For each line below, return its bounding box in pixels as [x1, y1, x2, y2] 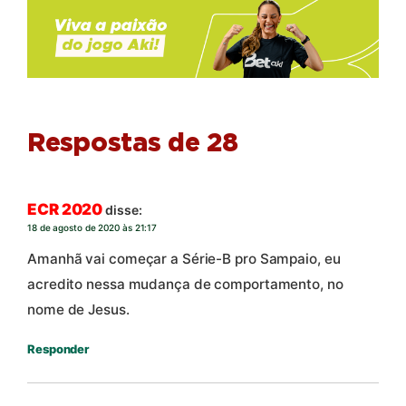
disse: [105, 202, 142, 218]
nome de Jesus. [27, 300, 130, 318]
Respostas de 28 [27, 131, 238, 158]
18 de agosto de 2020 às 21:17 [27, 222, 158, 234]
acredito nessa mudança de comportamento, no [27, 275, 343, 293]
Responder [27, 341, 90, 356]
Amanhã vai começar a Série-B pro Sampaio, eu [27, 249, 341, 267]
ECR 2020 [27, 200, 103, 219]
